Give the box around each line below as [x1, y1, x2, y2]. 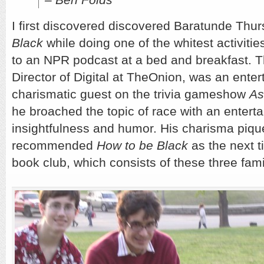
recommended [12, 138, 97, 152]
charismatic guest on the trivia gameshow [12, 87, 249, 101]
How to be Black [97, 138, 188, 152]
